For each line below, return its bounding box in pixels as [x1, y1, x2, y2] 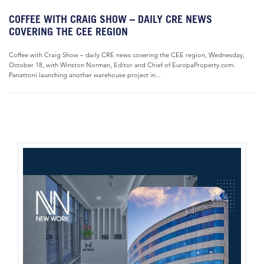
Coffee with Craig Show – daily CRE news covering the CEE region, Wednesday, [9, 51, 245, 59]
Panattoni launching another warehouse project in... [9, 71, 161, 79]
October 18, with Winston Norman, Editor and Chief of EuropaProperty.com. [9, 61, 235, 69]
